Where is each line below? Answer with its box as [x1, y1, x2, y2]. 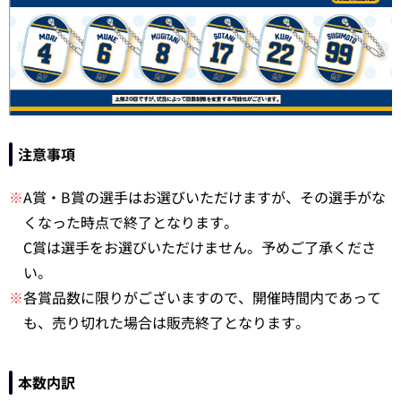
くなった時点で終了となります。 [23, 211, 238, 234]
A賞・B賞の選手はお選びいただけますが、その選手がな [23, 186, 386, 209]
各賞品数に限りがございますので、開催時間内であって [23, 286, 381, 309]
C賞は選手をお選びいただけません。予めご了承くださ [23, 236, 376, 259]
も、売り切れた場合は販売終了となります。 [23, 311, 310, 334]
